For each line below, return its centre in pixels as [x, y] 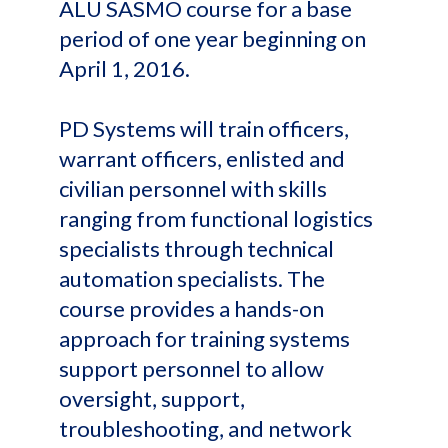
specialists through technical [196, 248]
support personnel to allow [191, 368]
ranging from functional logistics [216, 218]
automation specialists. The [192, 278]
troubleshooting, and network [205, 428]
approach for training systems [204, 338]
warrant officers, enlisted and [202, 158]
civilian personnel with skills [193, 188]
